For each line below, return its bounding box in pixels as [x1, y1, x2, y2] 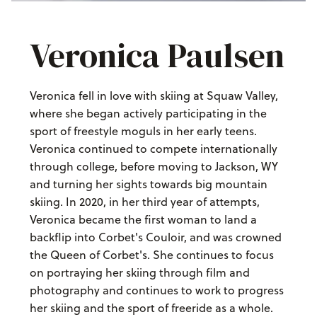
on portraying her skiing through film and [29, 264, 250, 280]
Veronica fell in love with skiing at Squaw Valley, [29, 87, 278, 103]
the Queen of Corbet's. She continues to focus [29, 246, 274, 263]
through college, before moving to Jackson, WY [29, 158, 278, 174]
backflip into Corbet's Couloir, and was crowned [29, 229, 282, 245]
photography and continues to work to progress [29, 282, 284, 298]
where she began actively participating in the [29, 105, 267, 121]
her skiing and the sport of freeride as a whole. [29, 299, 273, 316]
